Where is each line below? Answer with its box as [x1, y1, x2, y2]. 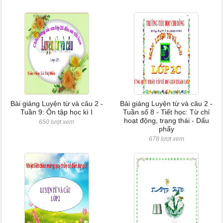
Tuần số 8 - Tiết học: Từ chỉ [123, 108, 210, 116]
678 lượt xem [148, 135, 184, 142]
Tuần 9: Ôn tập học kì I [20, 108, 93, 116]
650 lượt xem [39, 118, 75, 125]
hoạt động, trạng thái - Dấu [123, 116, 209, 124]
